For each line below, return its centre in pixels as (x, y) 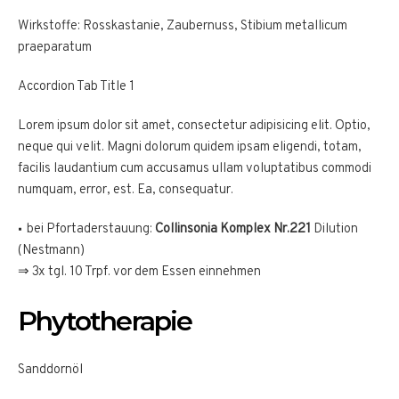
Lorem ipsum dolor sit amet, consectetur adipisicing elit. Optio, (194, 126)
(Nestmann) (51, 250)
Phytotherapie (105, 321)
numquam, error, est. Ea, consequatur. (126, 190)
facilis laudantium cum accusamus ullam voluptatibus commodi (195, 168)
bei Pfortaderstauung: (91, 229)
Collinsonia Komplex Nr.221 (233, 229)
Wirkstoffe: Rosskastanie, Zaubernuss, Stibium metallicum (183, 26)
